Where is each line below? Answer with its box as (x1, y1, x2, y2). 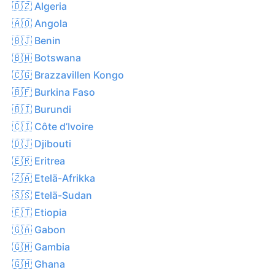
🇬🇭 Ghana (12, 257, 65, 270)
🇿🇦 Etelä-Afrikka (12, 171, 95, 184)
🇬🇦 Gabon (12, 223, 66, 236)
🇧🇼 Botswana (12, 51, 81, 64)
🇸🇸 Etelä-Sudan (12, 188, 92, 201)
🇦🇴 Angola (12, 17, 68, 29)
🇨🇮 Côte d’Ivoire (12, 120, 93, 133)
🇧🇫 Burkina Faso (12, 85, 95, 98)
